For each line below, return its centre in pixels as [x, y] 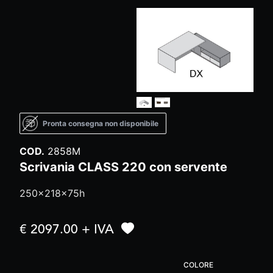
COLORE [198, 265]
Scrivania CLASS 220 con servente [123, 167]
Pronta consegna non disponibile [101, 123]
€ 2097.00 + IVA [67, 230]
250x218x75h [52, 193]
